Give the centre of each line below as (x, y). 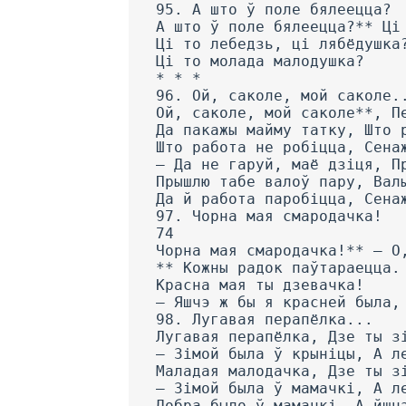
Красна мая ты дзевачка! (260, 285)
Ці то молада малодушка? (260, 62)
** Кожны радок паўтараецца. (278, 268)
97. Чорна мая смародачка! (269, 217)
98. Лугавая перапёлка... (265, 320)
